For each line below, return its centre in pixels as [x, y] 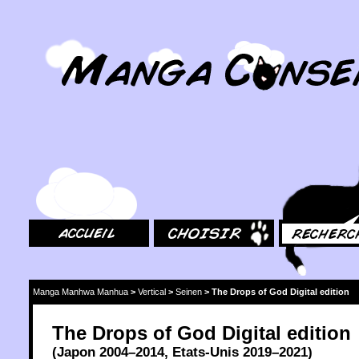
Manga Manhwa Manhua [81, 291]
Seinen [189, 291]
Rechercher [305, 144]
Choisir [169, 144]
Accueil [45, 144]
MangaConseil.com [73, 34]
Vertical [152, 291]
